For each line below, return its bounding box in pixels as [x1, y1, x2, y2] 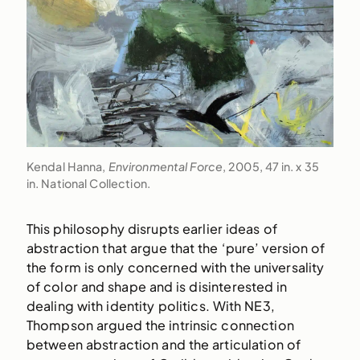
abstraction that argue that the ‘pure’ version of [26, 239, 325, 256]
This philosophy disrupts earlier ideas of [26, 219, 277, 237]
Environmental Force [108, 158, 223, 174]
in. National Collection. [26, 175, 150, 190]
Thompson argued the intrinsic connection [26, 316, 294, 333]
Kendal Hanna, [26, 158, 108, 174]
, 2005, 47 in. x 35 [223, 158, 319, 174]
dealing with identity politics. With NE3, [26, 297, 275, 314]
